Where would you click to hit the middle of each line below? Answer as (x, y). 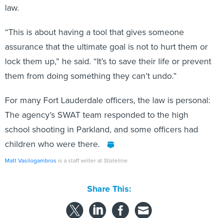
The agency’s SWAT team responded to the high (97, 114)
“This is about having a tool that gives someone (94, 32)
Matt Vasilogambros (31, 160)
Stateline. (116, 160)
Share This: (112, 189)
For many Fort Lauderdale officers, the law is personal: (108, 100)
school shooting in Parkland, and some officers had (101, 129)
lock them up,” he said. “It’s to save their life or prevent (108, 61)
